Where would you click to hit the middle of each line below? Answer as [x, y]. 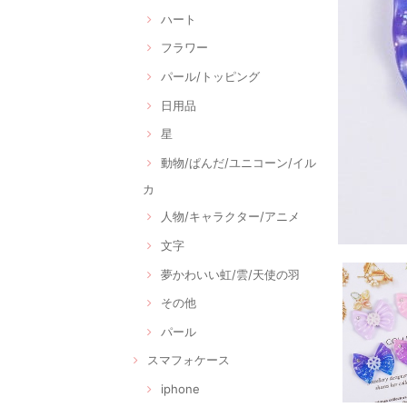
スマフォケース [189, 360]
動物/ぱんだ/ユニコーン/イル [238, 162]
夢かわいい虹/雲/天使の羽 [230, 274]
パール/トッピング [210, 76]
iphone [180, 389]
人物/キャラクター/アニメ [230, 217]
